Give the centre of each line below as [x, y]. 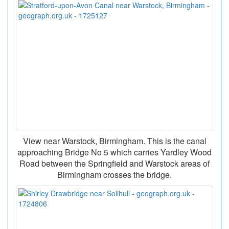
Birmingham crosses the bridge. [114, 175]
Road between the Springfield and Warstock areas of [114, 164]
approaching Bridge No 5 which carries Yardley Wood [114, 152]
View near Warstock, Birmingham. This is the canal [114, 141]
